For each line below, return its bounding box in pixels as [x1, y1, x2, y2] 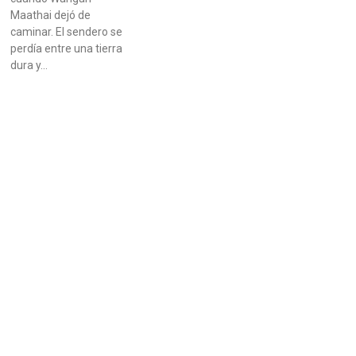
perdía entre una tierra [10, 41, 122, 55]
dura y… [10, 58, 48, 72]
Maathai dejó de [10, 8, 91, 21]
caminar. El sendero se [10, 25, 122, 38]
